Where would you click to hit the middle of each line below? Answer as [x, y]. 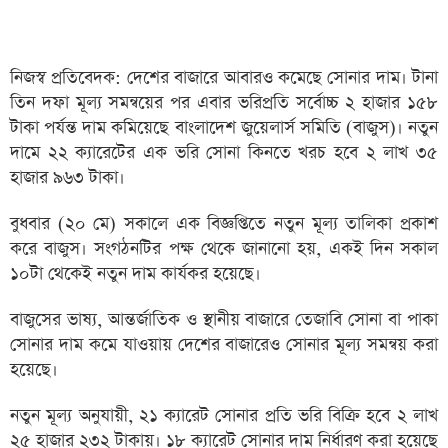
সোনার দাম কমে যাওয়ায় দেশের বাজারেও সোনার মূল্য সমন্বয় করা [224, 345]
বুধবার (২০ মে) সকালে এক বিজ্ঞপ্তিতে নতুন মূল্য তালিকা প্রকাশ [224, 224]
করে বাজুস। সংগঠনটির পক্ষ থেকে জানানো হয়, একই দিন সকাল [224, 249]
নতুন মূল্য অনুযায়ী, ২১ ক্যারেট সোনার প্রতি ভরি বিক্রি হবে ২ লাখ [224, 416]
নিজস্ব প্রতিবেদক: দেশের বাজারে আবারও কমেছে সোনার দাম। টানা [224, 78]
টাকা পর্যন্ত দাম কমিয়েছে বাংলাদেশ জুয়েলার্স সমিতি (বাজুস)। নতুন [224, 128]
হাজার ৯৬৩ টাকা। [67, 178]
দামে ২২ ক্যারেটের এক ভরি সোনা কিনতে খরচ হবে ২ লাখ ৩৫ [224, 153]
